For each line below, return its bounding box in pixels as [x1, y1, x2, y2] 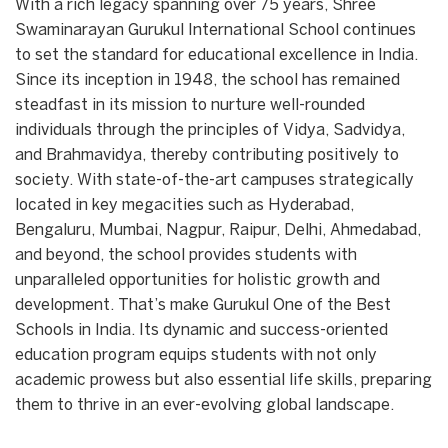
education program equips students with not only [15, 348, 377, 363]
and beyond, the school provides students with [15, 248, 357, 263]
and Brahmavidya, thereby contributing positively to [15, 148, 399, 163]
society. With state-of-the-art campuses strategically [15, 173, 414, 188]
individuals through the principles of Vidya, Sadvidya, [15, 123, 405, 138]
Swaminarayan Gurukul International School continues [15, 23, 416, 38]
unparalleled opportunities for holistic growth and [15, 273, 380, 288]
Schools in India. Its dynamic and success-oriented [15, 323, 388, 338]
